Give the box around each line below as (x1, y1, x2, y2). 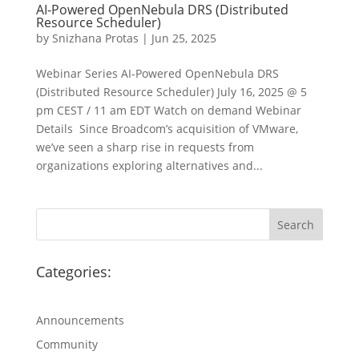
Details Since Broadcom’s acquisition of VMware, (35, 121, 298, 137)
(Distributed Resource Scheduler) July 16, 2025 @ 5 (35, 84, 307, 100)
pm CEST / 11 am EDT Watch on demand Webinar (35, 103, 301, 119)
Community (35, 337, 98, 353)
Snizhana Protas (51, 30, 139, 46)
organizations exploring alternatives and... (35, 158, 263, 174)
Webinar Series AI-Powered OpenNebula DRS (35, 66, 279, 82)
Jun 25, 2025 (151, 30, 216, 46)
